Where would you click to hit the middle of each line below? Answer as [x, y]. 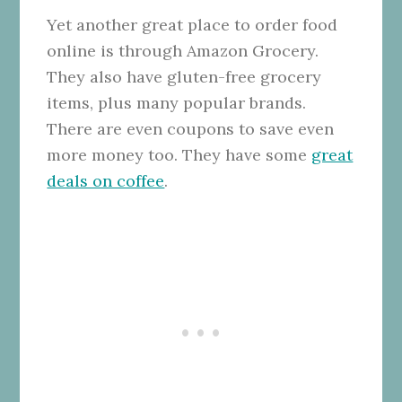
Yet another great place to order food [192, 24]
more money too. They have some [179, 154]
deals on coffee [106, 180]
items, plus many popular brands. [177, 102]
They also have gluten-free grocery [184, 76]
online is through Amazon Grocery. [183, 50]
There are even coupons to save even [191, 128]
